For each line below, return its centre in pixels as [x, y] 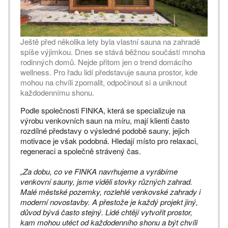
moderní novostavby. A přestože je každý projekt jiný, [109, 202]
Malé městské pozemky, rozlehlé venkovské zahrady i [110, 192]
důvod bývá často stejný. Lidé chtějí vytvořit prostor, [106, 212]
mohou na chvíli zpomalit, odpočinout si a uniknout [104, 82]
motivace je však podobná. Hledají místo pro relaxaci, [109, 141]
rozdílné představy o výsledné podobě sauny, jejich [105, 131]
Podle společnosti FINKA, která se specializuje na [103, 110]
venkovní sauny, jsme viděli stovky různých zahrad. [106, 181]
